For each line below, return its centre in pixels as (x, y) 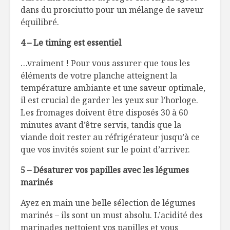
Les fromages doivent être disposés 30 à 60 (104, 112)
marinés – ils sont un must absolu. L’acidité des (112, 215)
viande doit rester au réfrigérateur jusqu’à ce (110, 137)
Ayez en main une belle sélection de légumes (108, 203)
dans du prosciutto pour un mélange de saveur (112, 9)
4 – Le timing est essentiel (71, 42)
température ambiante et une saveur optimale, (113, 88)
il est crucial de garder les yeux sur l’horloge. (109, 100)
